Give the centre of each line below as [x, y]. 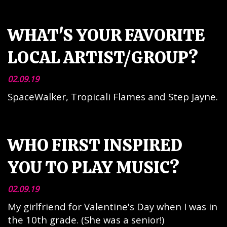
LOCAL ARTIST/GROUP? [103, 57]
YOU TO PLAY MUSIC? [93, 167]
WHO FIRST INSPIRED [95, 145]
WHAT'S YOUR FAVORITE [106, 35]
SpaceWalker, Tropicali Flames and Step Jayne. [113, 97]
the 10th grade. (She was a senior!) [86, 220]
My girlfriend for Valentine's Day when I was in [112, 206]
